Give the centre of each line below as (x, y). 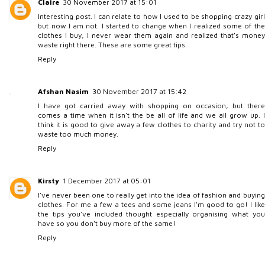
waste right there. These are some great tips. (113, 44)
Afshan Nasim (64, 91)
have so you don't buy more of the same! (107, 223)
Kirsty (49, 180)
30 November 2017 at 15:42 (140, 91)
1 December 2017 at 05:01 (107, 180)
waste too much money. (78, 134)
